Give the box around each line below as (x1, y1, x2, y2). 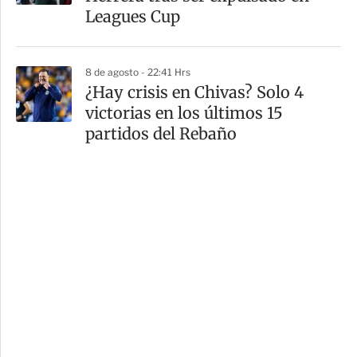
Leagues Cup (85, 6, 180, 27)
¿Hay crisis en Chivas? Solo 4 (85, 82, 304, 103)
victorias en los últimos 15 (85, 103, 283, 124)
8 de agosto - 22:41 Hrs (85, 66, 190, 79)
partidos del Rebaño (85, 124, 237, 144)
